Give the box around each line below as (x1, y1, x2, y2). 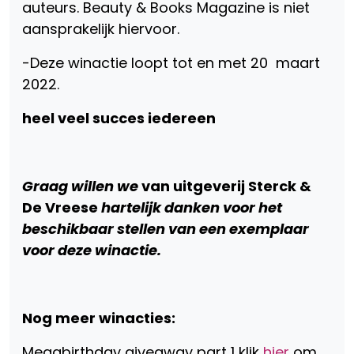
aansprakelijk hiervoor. (22, 19, 179, 39)
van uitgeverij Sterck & (141, 176, 311, 196)
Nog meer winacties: (22, 308, 179, 328)
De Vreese (22, 198, 98, 217)
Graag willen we (22, 176, 141, 196)
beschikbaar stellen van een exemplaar (22, 219, 309, 239)
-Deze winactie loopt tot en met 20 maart (22, 53, 320, 73)
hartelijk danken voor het (98, 198, 282, 217)
